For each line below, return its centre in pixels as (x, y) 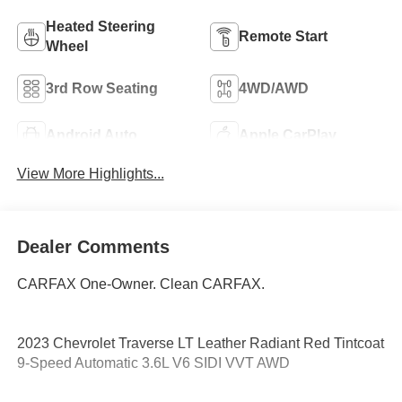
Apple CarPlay (288, 135)
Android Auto (91, 135)
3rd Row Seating (101, 89)
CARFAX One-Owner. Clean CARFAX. (140, 284)
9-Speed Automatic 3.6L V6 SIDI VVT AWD (153, 363)
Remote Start (283, 37)
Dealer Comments (93, 247)
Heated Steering (100, 27)
